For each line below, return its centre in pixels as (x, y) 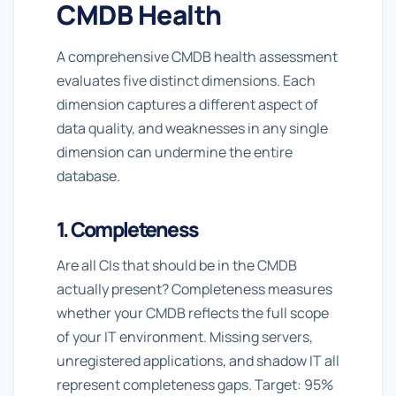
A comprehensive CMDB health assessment (197, 57)
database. (88, 176)
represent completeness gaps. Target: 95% (195, 385)
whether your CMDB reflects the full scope (193, 313)
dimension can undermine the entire (175, 152)
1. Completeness (128, 229)
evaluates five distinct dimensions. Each (186, 80)
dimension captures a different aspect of (187, 104)
